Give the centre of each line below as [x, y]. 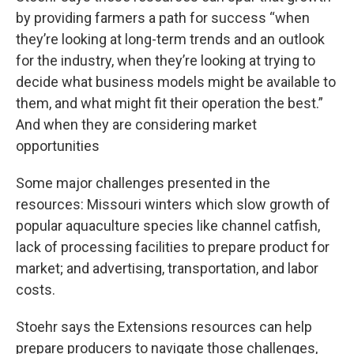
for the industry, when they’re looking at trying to [166, 61]
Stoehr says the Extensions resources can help [164, 327]
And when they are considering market [136, 125]
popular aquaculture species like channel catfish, [168, 226]
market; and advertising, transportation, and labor [167, 269]
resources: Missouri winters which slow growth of [173, 205]
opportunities [58, 146]
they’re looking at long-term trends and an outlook [170, 40]
